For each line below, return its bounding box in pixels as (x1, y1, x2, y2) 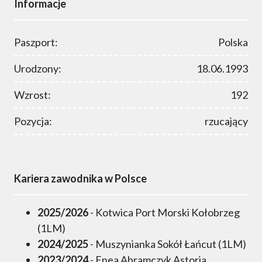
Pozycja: (14, 115, 52, 128)
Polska (218, 36, 248, 49)
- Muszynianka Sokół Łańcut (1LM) (88, 237, 246, 251)
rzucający (205, 115, 248, 128)
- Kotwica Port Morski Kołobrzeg (88, 206, 240, 219)
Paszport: (14, 36, 58, 49)
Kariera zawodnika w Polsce (14, 172, 147, 185)
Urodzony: (14, 62, 61, 75)
